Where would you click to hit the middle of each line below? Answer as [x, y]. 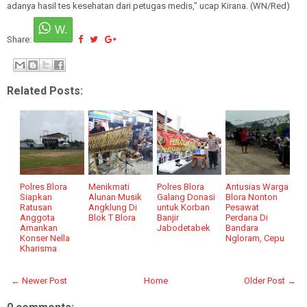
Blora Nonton [252, 197]
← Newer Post [39, 281]
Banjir [168, 218]
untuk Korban [184, 207]
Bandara [242, 228]
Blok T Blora [112, 218]
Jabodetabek [184, 228]
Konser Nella [45, 238]
